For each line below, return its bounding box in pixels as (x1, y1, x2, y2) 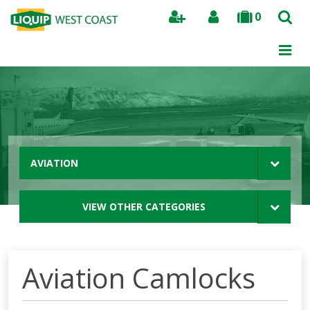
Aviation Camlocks (22, 259, 255, 297)
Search (259, 39, 291, 53)
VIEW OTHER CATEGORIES (82, 200, 206, 213)
